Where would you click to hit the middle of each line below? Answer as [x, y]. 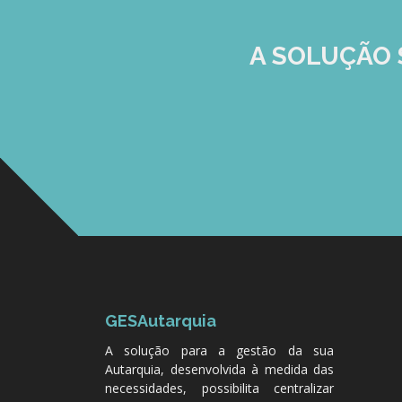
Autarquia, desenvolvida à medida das [219, 369]
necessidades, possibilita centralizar [219, 388]
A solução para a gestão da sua [219, 350]
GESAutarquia [161, 321]
